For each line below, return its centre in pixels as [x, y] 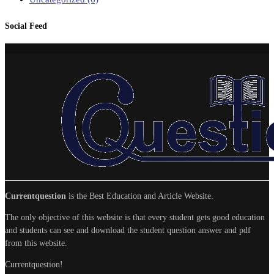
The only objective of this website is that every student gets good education [135, 217]
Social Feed [26, 26]
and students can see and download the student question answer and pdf [128, 230]
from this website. [36, 243]
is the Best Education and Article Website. [140, 196]
